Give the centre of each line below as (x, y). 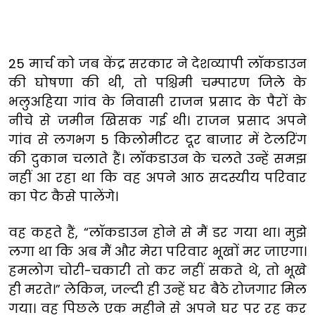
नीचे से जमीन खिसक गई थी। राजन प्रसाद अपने (157, 120)
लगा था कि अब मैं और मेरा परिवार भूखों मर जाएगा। (157, 251)
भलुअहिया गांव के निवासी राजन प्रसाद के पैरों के (157, 101)
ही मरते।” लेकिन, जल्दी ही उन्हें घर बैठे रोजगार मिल (157, 289)
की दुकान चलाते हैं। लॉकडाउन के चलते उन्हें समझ (157, 158)
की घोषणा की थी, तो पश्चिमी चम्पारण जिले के (157, 82)
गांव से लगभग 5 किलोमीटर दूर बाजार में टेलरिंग (157, 139)
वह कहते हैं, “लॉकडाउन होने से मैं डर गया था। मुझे (157, 232)
